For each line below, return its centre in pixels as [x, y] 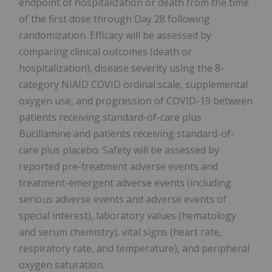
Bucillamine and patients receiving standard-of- [127, 134]
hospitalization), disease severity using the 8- [121, 68]
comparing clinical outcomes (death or [105, 52]
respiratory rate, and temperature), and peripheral [134, 249]
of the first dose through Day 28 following [114, 19]
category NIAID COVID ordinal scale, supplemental [133, 85]
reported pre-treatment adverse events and [118, 167]
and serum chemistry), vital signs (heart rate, [120, 232]
